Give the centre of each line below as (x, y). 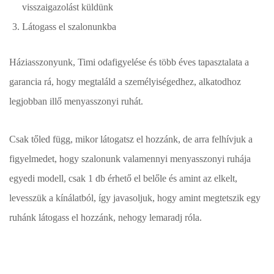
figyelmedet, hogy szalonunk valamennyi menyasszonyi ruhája (130, 158)
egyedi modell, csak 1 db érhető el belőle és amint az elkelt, (123, 178)
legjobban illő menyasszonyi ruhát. (76, 101)
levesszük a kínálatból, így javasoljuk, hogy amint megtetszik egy (135, 198)
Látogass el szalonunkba (69, 27)
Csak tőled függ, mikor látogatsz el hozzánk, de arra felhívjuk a (131, 139)
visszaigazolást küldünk (68, 7)
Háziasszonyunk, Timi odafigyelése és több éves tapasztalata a (129, 62)
